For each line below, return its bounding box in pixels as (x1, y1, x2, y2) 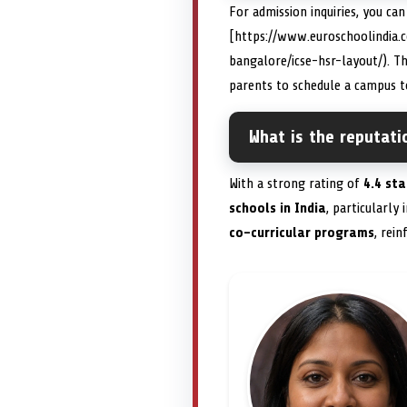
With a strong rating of (229, 175, 363, 193)
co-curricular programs (229, 224, 374, 242)
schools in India (229, 200, 326, 217)
